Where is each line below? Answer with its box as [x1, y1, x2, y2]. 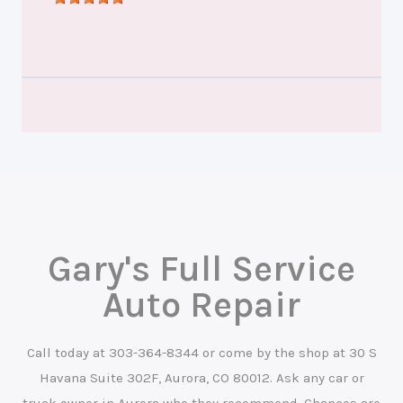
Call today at [26, 345, 109, 362]
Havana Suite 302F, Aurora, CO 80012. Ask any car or [39, 370, 364, 387]
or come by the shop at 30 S [198, 345, 377, 362]
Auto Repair [103, 283, 300, 327]
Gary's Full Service [48, 247, 355, 291]
